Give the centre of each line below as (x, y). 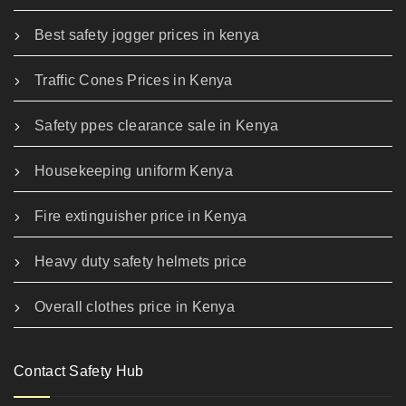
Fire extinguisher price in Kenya (141, 217)
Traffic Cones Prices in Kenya (134, 81)
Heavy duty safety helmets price (141, 262)
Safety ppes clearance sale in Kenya (157, 126)
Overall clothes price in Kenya (135, 307)
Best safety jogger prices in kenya (147, 35)
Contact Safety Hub (79, 372)
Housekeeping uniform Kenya (134, 171)
